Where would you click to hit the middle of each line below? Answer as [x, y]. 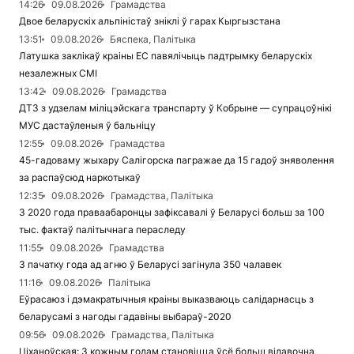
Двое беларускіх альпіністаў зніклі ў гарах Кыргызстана [150, 21]
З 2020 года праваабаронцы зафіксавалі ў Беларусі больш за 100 [172, 213]
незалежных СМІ [58, 73]
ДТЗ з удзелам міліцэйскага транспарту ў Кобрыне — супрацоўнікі [175, 108]
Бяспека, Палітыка [153, 40]
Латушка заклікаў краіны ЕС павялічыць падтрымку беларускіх [166, 56]
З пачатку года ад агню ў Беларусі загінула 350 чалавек [150, 265]
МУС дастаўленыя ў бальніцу [87, 126]
